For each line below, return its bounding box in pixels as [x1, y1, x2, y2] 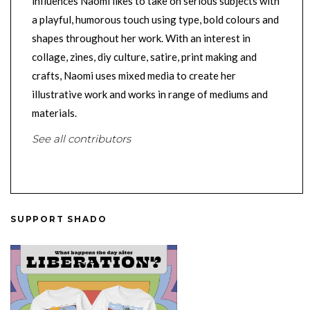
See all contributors [32, 132, 131, 146]
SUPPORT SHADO [10, 214, 107, 225]
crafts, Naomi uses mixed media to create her [32, 69, 236, 82]
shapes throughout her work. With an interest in [32, 32, 250, 45]
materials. [32, 107, 77, 120]
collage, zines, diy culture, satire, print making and [32, 51, 257, 64]
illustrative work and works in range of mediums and [32, 88, 268, 101]
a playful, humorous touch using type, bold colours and [32, 13, 279, 26]
